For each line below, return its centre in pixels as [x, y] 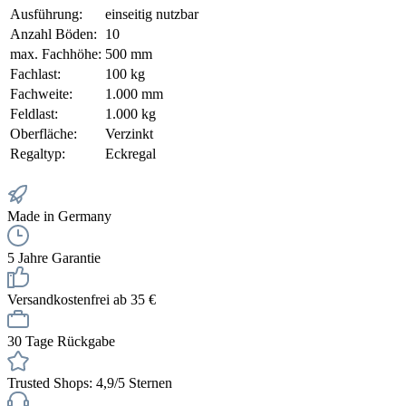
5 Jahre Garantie [54, 258]
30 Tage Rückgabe [61, 342]
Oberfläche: [43, 134]
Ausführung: [46, 14]
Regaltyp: [38, 154]
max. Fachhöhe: [56, 54]
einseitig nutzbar [152, 14]
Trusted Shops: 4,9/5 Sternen [90, 383]
